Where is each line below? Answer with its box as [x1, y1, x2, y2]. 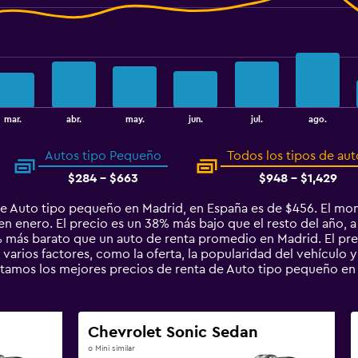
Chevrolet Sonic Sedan [87, 324, 258, 340]
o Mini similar [87, 344, 135, 352]
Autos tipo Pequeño [44, 149, 161, 162]
